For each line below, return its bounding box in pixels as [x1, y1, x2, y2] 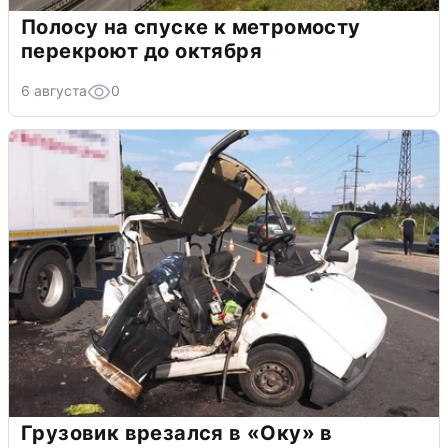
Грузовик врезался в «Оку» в [21, 420, 333, 445]
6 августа [21, 81, 87, 99]
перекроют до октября [21, 38, 262, 63]
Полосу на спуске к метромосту [21, 14, 361, 39]
